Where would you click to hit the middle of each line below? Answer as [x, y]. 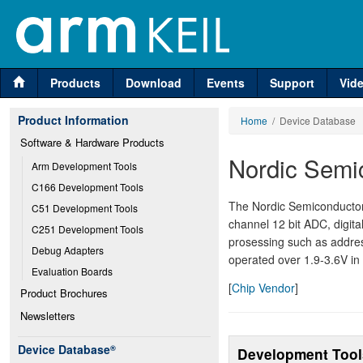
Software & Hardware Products [92, 142]
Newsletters [48, 316]
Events [226, 83]
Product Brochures [64, 293]
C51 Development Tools [85, 208]
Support [292, 83]
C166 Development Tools [88, 187]
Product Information [73, 120]
